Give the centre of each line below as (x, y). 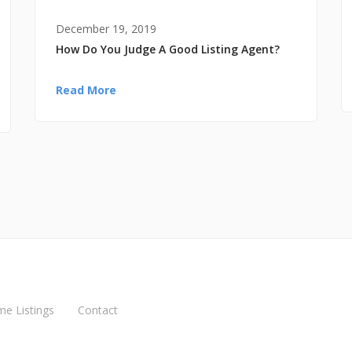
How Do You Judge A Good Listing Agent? (168, 49)
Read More (86, 90)
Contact (98, 310)
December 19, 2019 (106, 28)
